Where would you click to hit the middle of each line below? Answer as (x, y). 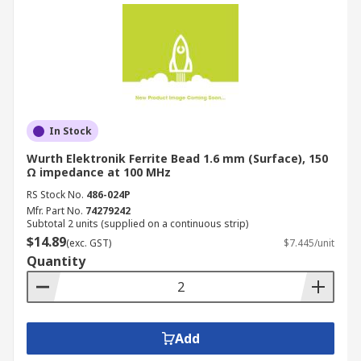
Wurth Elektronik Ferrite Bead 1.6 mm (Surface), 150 (177, 158)
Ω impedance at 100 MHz (99, 172)
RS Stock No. (55, 195)
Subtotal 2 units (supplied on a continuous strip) (137, 224)
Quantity (56, 261)
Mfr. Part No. (55, 211)
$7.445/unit (309, 243)
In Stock (71, 131)
